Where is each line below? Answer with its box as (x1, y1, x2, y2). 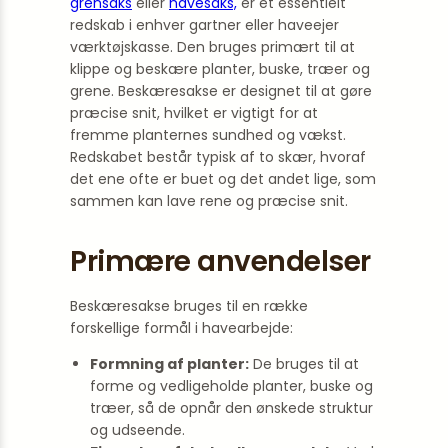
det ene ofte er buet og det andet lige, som (70, 169, 376, 189)
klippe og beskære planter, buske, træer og (70, 59, 370, 79)
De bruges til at (249, 354, 359, 374)
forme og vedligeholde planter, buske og (90, 376, 373, 396)
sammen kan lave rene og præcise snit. (70, 191, 348, 211)
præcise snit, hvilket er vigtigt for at (70, 103, 318, 123)
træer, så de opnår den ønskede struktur (90, 398, 373, 418)
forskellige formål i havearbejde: (70, 318, 293, 338)
